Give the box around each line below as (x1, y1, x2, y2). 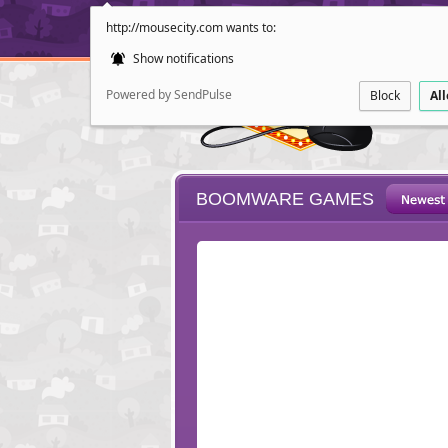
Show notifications (130, 50, 234, 67)
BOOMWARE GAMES (196, 189, 374, 209)
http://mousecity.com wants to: (106, 19, 276, 36)
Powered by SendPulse (106, 86, 232, 103)
